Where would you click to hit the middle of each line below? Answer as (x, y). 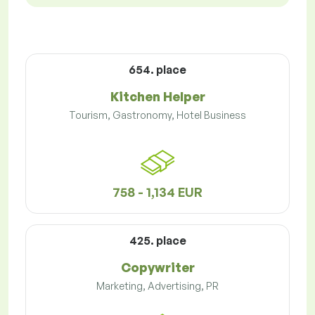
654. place (157, 70)
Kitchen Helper (157, 97)
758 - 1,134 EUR (157, 192)
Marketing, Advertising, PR (157, 286)
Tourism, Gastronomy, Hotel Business (157, 115)
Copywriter (157, 268)
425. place (157, 241)
